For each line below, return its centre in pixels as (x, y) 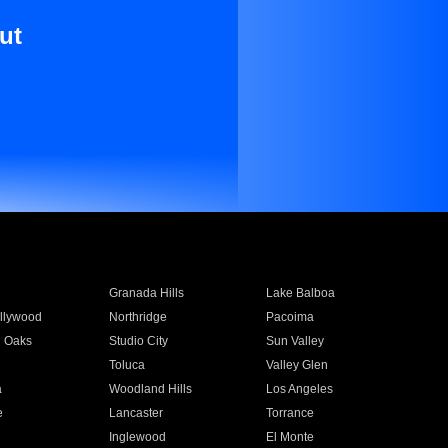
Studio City (138, 341)
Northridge (137, 317)
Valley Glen (297, 365)
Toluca (126, 365)
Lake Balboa (301, 293)
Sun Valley (295, 341)
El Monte (290, 437)
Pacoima (290, 317)
